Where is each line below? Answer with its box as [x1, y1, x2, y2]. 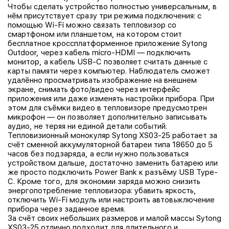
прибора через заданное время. [8, 204, 125, 214]
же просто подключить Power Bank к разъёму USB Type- [8, 168, 218, 177]
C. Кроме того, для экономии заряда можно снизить [8, 177, 200, 187]
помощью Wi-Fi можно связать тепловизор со [8, 20, 176, 30]
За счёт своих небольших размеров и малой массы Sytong [8, 214, 221, 223]
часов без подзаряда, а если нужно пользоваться [8, 149, 189, 159]
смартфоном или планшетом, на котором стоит [8, 30, 182, 39]
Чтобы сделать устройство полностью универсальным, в [8, 2, 217, 12]
